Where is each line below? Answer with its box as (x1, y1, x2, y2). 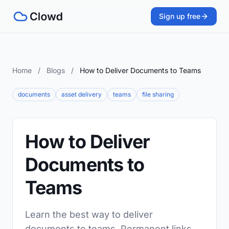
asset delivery (61, 90, 102, 98)
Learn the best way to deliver (25, 209, 153, 220)
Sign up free (159, 12, 200, 20)
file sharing (142, 90, 174, 98)
